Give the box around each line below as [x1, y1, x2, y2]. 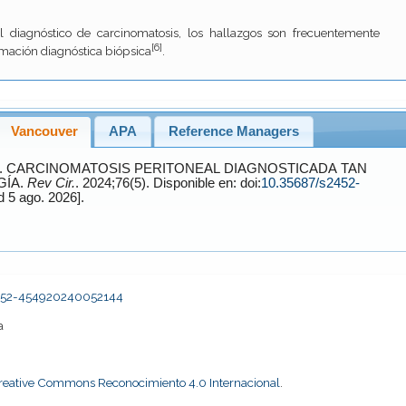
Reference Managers [168, 124, 299, 139]
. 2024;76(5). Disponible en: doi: [152, 176, 261, 191]
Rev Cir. [26, 176, 75, 191]
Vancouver [10, 124, 78, 139]
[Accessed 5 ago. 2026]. [7, 190, 84, 206]
